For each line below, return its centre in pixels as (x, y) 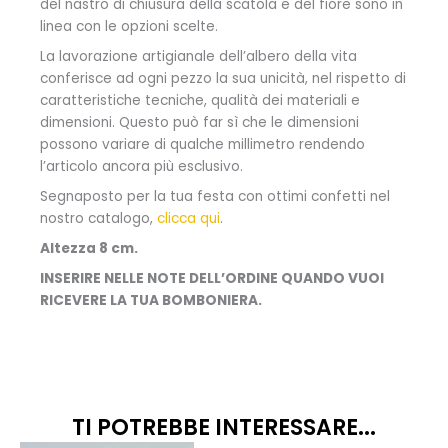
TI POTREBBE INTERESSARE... (224, 427)
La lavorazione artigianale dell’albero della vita (198, 56)
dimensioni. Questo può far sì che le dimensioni (199, 122)
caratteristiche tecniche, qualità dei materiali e (200, 100)
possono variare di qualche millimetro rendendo (202, 144)
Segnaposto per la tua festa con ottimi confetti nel (215, 196)
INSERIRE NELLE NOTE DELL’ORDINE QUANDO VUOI (212, 278)
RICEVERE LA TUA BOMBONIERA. (151, 300)
